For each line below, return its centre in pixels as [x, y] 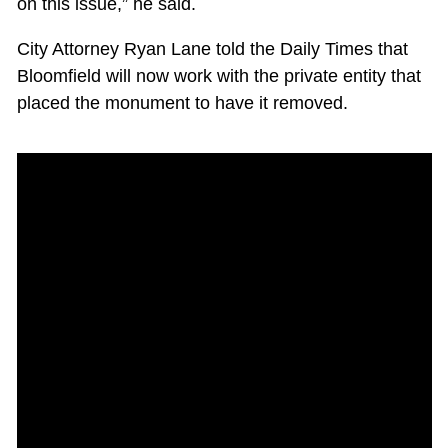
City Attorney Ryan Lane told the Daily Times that [212, 49]
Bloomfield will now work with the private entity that [218, 76]
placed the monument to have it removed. [182, 103]
